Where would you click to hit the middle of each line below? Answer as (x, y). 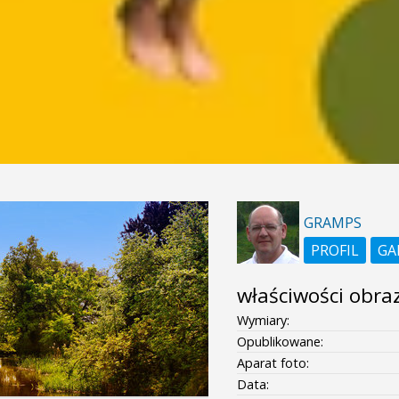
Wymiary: (263, 320)
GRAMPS (332, 222)
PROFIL (334, 250)
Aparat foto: (273, 362)
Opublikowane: (280, 341)
